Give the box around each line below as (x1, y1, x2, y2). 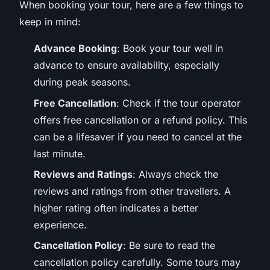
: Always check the (133, 168, 218, 181)
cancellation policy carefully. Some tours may (34, 256, 240, 269)
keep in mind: (19, 16, 81, 28)
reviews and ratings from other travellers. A (34, 185, 231, 198)
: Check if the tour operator (116, 96, 240, 109)
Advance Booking (34, 42, 117, 55)
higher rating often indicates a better (34, 202, 198, 215)
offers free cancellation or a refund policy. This (34, 113, 247, 126)
